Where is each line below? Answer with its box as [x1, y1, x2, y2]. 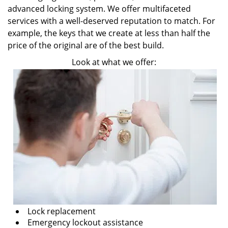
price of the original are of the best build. [8, 40, 164, 51]
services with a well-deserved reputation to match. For [8, 15, 215, 26]
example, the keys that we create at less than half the [8, 27, 210, 39]
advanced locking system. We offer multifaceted [8, 3, 191, 14]
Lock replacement [27, 206, 98, 217]
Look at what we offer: [72, 56, 156, 68]
